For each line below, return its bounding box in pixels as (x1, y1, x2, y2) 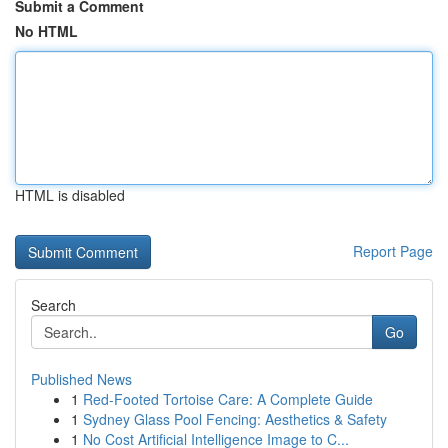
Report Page (353, 241, 433, 261)
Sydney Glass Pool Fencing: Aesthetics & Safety (83, 409, 387, 429)
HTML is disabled (15, 185, 125, 205)
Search (31, 295, 76, 315)
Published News (31, 369, 132, 389)
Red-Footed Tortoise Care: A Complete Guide (83, 389, 373, 409)
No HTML (15, 21, 78, 41)
